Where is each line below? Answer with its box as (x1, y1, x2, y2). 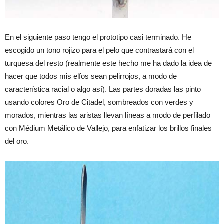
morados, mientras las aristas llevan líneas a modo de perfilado (5, 111, 210, 120)
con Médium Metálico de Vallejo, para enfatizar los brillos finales (5, 124, 212, 133)
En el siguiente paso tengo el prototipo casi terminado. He (5, 33, 191, 42)
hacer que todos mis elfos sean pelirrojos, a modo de (5, 72, 177, 81)
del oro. (5, 137, 29, 146)
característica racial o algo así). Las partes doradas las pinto (5, 85, 201, 94)
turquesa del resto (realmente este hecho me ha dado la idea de (5, 59, 212, 68)
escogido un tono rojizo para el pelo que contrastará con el (5, 46, 194, 55)
